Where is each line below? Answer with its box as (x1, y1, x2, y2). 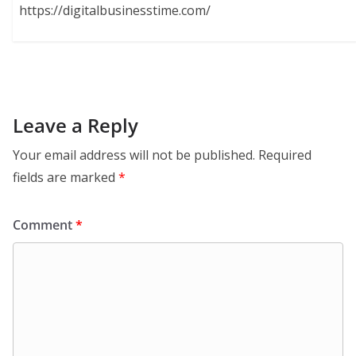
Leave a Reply (13, 111, 138, 138)
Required (258, 145, 311, 164)
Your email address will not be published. (13, 145, 255, 164)
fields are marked (13, 168, 118, 186)
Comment (13, 215, 75, 234)
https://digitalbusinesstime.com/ (19, 2, 211, 20)
